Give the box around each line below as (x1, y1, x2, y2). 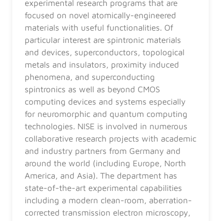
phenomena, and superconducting (25, 72, 155, 82)
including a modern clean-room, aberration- (25, 195, 192, 205)
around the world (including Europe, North (25, 158, 186, 168)
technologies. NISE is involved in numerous (25, 121, 187, 131)
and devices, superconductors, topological (25, 47, 184, 57)
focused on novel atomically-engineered (25, 10, 176, 20)
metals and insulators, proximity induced (25, 59, 179, 70)
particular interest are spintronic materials (25, 35, 181, 45)
